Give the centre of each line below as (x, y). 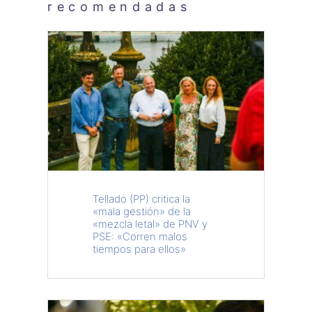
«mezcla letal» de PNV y (150, 224)
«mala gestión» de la (142, 211)
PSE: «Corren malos (140, 236)
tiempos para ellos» (139, 249)
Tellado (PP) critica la (141, 198)
